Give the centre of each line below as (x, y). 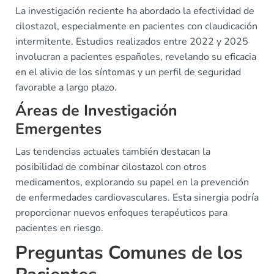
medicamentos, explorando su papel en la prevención (132, 182)
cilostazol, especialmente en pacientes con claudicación (136, 26)
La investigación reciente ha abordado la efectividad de (135, 11)
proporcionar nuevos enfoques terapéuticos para (121, 213)
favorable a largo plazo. (66, 87)
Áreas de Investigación (96, 111)
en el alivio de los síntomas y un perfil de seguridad (128, 72)
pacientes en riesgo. (59, 228)
